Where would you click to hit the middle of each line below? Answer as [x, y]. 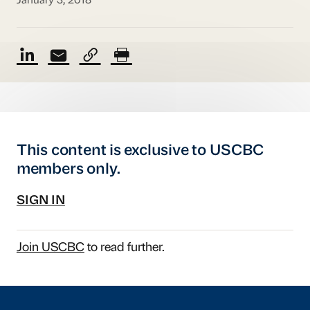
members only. [69, 170]
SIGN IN [40, 201]
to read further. [124, 248]
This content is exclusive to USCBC [140, 151]
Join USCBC [50, 248]
